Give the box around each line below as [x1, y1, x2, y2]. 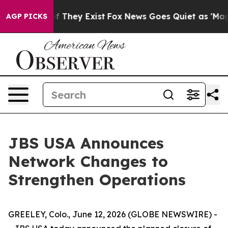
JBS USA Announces [8, 133, 164, 153]
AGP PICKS [6, 12, 47, 21]
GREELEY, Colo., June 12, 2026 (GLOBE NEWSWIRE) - [8, 209, 217, 219]
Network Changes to [8, 152, 168, 171]
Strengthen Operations [8, 170, 186, 189]
